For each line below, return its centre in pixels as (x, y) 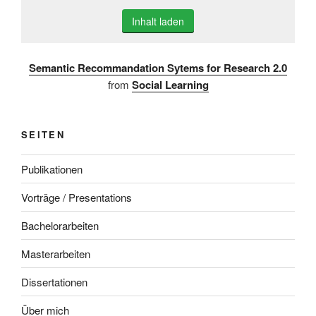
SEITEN (43, 134)
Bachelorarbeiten (60, 225)
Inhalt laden (158, 22)
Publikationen (52, 169)
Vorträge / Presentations (77, 197)
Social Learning (170, 84)
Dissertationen (54, 281)
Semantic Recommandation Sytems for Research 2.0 (158, 67)
